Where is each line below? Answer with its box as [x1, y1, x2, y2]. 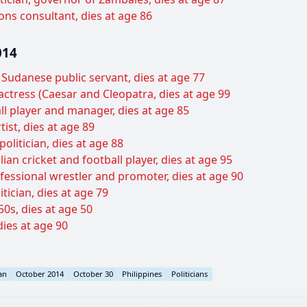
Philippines [122, 268, 162, 279]
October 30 [73, 268, 113, 279]
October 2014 [16, 268, 64, 279]
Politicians [171, 268, 208, 279]
